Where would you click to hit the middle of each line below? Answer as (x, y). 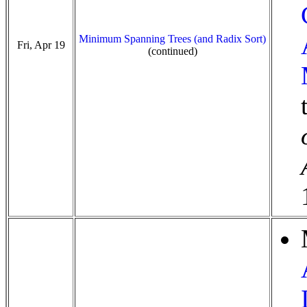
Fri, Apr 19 (41, 45)
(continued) (172, 51)
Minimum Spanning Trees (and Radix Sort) (172, 39)
